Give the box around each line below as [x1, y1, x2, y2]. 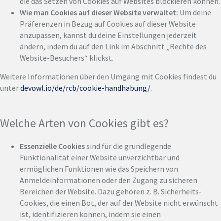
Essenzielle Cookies [20, 141, 85, 151]
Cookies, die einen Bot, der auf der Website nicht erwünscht [20, 197, 218, 208]
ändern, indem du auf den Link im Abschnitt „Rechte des [20, 41, 207, 51]
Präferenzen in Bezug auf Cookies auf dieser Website [20, 18, 196, 29]
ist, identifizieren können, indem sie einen [20, 209, 161, 219]
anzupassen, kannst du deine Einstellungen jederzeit [20, 30, 197, 40]
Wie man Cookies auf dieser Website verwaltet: [20, 7, 178, 17]
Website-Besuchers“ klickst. [20, 52, 113, 63]
